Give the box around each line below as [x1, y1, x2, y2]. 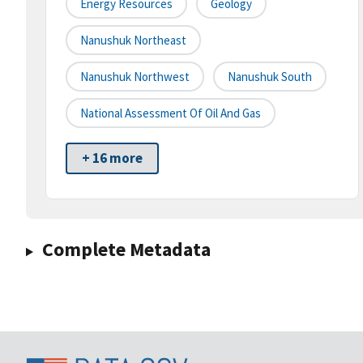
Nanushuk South [228, 69, 312, 85]
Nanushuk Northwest [80, 69, 190, 85]
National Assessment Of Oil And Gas [80, 105, 261, 122]
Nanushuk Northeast [80, 32, 186, 49]
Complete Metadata [41, 237, 211, 263]
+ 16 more [82, 149, 143, 168]
